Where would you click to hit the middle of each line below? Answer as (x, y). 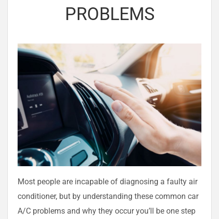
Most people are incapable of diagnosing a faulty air (108, 181)
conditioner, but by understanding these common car (108, 196)
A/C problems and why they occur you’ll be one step (107, 211)
